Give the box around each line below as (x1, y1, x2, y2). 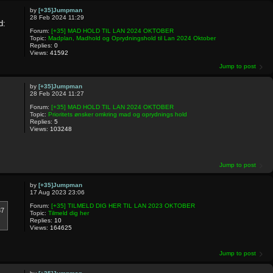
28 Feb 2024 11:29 (29, 13, 84, 21)
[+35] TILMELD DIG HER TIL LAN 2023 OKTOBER (51, 202, 195, 210)
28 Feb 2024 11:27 (29, 90, 84, 97)
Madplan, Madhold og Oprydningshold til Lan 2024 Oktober (48, 34, 216, 41)
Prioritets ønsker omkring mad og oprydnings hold (48, 110, 187, 118)
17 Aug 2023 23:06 (29, 189, 85, 196)
